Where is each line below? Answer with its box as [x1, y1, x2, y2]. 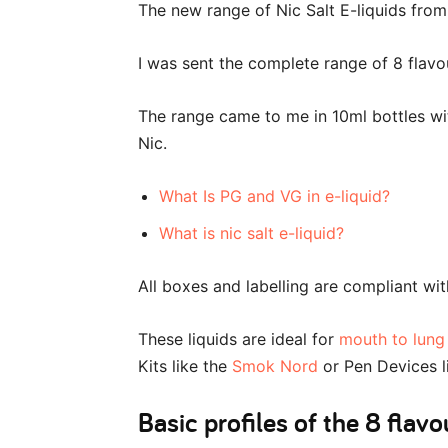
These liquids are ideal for [138, 328, 339, 349]
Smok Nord [232, 355, 318, 376]
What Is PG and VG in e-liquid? [159, 185, 390, 206]
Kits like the [138, 355, 232, 376]
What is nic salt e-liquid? [159, 222, 344, 243]
